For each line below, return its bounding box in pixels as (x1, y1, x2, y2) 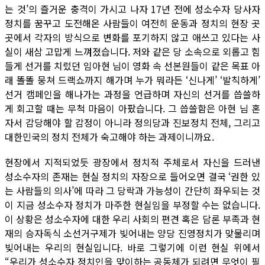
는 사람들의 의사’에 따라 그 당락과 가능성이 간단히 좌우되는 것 (5, 183, 260, 198)
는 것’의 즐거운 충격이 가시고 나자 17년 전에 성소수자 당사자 (5, 2, 260, 16)
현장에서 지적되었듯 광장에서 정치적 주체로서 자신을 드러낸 (5, 155, 260, 169)
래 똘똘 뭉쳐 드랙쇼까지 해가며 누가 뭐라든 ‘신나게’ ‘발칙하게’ (5, 73, 260, 87)
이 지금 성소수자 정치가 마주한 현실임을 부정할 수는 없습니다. (5, 198, 260, 212)
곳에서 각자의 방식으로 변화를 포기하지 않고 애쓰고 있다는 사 (5, 30, 260, 44)
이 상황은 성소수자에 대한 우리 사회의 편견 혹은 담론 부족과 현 (5, 212, 260, 226)
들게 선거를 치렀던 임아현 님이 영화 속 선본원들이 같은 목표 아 (5, 59, 260, 73)
